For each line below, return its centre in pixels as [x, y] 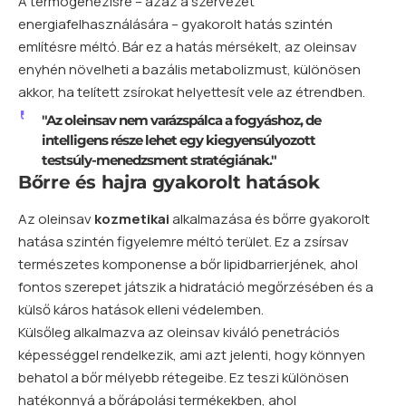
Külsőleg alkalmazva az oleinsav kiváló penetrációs [179, 332]
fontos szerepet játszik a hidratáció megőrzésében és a [196, 286]
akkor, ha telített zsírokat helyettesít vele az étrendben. [192, 92]
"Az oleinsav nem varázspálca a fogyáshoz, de [181, 120]
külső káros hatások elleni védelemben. [141, 309]
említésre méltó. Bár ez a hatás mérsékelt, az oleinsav [188, 46]
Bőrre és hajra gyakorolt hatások [169, 182]
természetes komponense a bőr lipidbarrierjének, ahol [188, 264]
